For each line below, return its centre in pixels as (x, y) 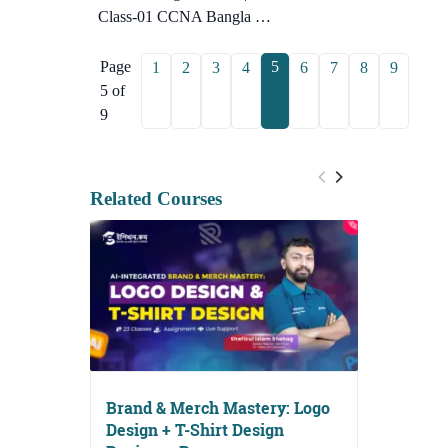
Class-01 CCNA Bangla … (184, 17)
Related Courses (156, 199)
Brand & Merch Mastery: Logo (218, 407)
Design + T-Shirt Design (195, 429)
